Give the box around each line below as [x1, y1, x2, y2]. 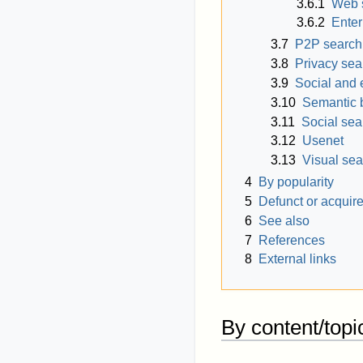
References [258, 233, 325, 247]
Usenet [302, 134, 344, 148]
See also [258, 213, 310, 228]
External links [258, 252, 336, 267]
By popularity [258, 175, 334, 190]
